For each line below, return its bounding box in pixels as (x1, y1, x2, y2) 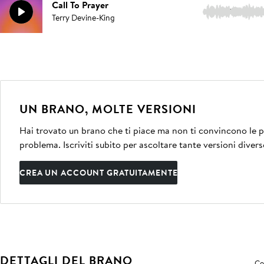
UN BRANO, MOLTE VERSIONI (19, 101, 196, 117)
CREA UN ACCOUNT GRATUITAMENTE (19, 167, 178, 179)
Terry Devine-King (52, 12, 115, 24)
